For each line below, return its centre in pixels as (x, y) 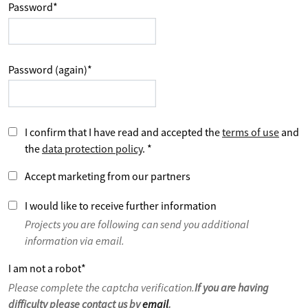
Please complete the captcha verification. (101, 287)
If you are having (232, 287)
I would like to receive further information (120, 206)
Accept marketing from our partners (107, 176)
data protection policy (92, 149)
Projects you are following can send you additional (137, 224)
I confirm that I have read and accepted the (122, 132)
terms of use (251, 132)
